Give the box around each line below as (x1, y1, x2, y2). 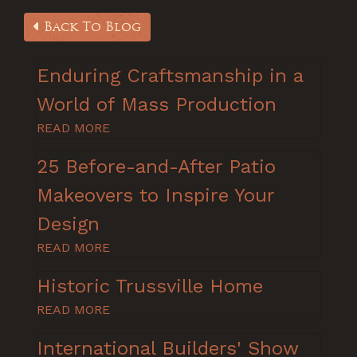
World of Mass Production (37, 93, 277, 116)
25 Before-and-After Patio (37, 155, 276, 178)
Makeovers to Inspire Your (37, 184, 274, 207)
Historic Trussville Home (37, 275, 263, 298)
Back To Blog (40, 18, 141, 36)
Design (37, 213, 100, 236)
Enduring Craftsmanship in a (37, 65, 303, 88)
